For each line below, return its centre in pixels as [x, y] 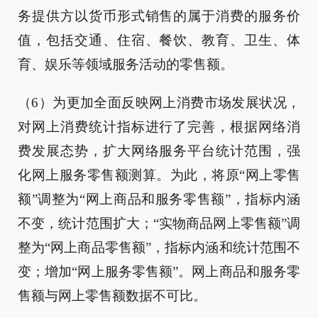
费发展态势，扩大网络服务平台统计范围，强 [159, 151]
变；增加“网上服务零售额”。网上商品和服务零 [159, 272]
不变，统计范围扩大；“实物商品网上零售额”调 [159, 223]
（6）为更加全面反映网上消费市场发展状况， [159, 103]
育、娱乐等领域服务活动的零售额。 [126, 64]
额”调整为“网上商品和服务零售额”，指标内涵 [159, 199]
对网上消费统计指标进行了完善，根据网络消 [159, 127]
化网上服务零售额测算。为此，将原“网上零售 [159, 175]
